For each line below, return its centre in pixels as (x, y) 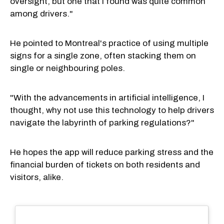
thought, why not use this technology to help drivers (112, 110)
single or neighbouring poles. (67, 68)
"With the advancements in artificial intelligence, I (107, 97)
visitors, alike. (37, 177)
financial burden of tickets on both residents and (105, 164)
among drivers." (41, 13)
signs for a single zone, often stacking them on (103, 55)
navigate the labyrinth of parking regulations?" (102, 122)
